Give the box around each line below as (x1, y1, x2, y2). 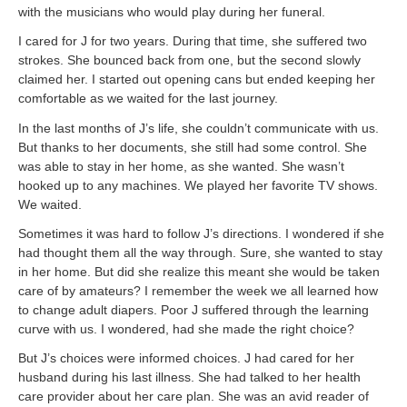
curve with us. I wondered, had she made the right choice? (18, 321, 354, 336)
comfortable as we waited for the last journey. (18, 91, 278, 106)
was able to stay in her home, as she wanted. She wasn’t (18, 158, 344, 174)
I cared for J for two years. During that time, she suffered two (18, 34, 367, 49)
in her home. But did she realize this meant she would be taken (18, 263, 380, 279)
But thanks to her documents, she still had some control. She (18, 139, 367, 154)
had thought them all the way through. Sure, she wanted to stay (18, 244, 382, 260)
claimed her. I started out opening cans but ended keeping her (18, 72, 375, 87)
